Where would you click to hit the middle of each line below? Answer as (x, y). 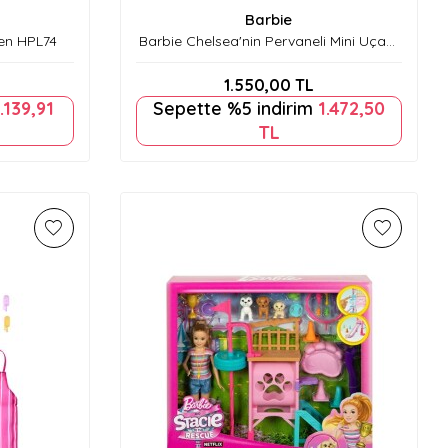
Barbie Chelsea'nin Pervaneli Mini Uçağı (269, 40)
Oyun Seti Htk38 (268, 58)
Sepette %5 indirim (235, 108)
